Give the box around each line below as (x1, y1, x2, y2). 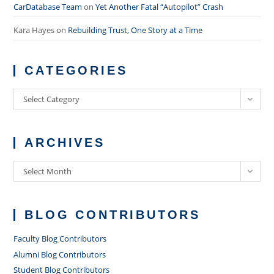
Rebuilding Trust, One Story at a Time (68, 24, 203, 35)
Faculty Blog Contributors (13, 233, 107, 244)
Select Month (23, 166, 72, 177)
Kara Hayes (13, 24, 55, 35)
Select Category (23, 94, 80, 105)
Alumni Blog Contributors (13, 248, 106, 260)
